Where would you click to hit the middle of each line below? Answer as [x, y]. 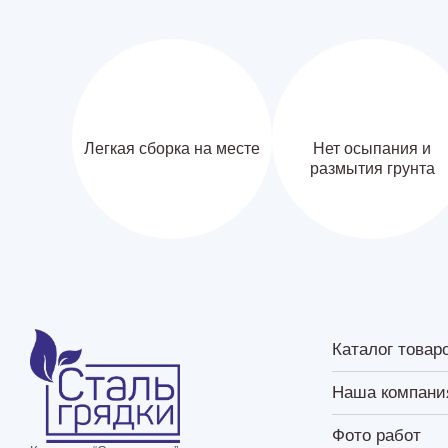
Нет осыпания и [372, 148]
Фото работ [376, 435]
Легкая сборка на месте [172, 148]
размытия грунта [372, 168]
